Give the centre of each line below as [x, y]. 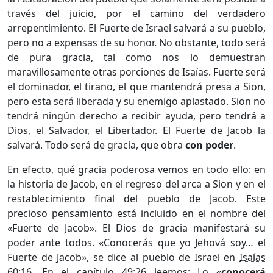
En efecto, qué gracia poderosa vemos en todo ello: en [136, 169]
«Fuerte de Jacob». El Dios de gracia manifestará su [136, 228]
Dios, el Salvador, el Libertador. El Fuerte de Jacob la [136, 130]
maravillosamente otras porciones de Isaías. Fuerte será [136, 72]
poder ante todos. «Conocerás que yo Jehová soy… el [136, 242]
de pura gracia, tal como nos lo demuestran [136, 57]
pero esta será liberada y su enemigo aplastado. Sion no [136, 101]
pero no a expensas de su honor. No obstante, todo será [136, 42]
